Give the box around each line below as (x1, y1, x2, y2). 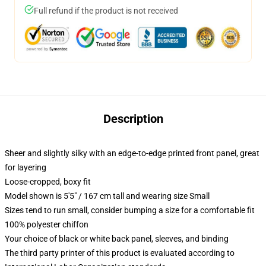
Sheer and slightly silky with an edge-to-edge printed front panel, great (5, 148, 259, 158)
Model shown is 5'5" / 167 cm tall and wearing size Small (5, 191, 210, 201)
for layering (5, 163, 46, 172)
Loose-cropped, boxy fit (5, 177, 91, 186)
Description (103, 112, 163, 126)
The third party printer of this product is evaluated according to (5, 248, 235, 258)
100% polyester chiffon (5, 220, 88, 229)
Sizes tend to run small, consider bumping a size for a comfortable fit (5, 205, 255, 215)
